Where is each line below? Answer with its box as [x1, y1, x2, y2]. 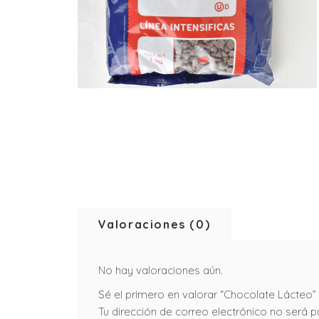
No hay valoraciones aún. [98, 263, 223, 277]
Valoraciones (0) [98, 216, 211, 231]
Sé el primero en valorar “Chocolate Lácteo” [98, 287, 316, 301]
